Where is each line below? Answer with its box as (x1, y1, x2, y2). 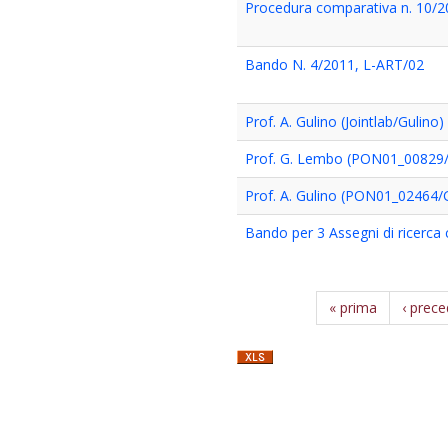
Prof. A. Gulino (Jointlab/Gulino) (245, 112, 445, 131)
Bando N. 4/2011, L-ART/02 (245, 55, 425, 74)
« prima (329, 298, 378, 317)
